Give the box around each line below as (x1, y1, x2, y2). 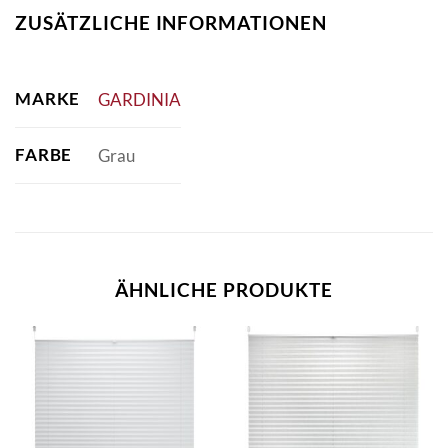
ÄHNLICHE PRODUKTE (115, 278, 333, 302)
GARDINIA (97, 88, 181, 110)
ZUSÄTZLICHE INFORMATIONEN (15, 10, 327, 34)
